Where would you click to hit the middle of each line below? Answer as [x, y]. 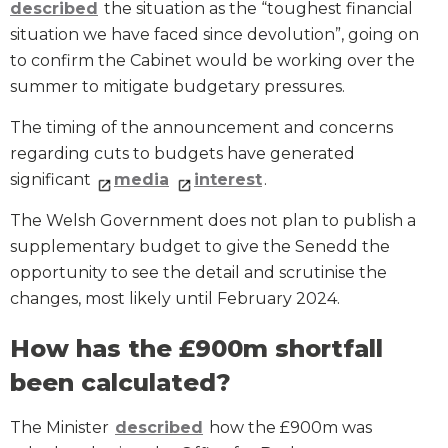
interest [228, 180]
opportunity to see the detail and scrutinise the [198, 273]
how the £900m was [288, 428]
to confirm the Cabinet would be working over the [212, 61]
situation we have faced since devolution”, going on [214, 35]
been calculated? [120, 383]
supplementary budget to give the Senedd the [200, 247]
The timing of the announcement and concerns [201, 128]
